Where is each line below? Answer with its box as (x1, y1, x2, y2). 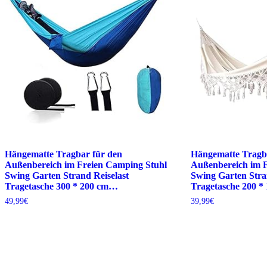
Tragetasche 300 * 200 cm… (5, 181, 118, 191)
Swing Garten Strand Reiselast (5, 170, 129, 181)
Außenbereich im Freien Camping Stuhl (5, 159, 167, 170)
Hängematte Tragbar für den (5, 148, 122, 159)
